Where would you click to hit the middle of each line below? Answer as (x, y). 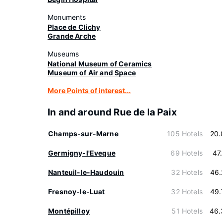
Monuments (67, 17)
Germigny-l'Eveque (82, 153)
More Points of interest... (89, 90)
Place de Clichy (74, 27)
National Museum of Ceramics (100, 64)
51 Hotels (187, 211)
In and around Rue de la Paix (112, 112)
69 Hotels (187, 153)
